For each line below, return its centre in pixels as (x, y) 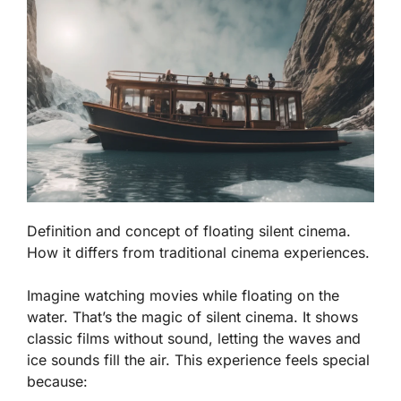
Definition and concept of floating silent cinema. (189, 231)
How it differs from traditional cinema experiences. (198, 253)
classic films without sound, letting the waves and (194, 339)
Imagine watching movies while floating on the (183, 296)
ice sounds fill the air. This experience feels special (198, 360)
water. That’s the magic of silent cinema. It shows (192, 317)
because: (57, 382)
